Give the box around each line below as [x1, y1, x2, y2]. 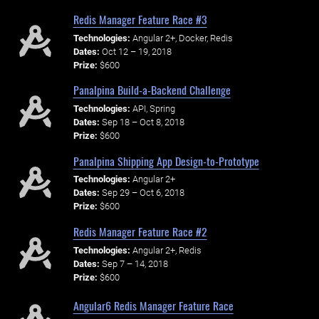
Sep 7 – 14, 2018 [101, 258, 168, 269]
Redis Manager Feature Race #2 [73, 223, 207, 241]
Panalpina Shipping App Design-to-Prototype [73, 152, 259, 169]
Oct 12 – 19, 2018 [101, 46, 172, 57]
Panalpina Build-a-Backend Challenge [73, 81, 231, 99]
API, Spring [132, 103, 175, 115]
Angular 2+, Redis [132, 244, 202, 256]
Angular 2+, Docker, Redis [132, 32, 233, 43]
